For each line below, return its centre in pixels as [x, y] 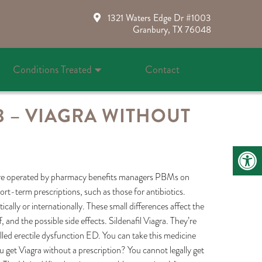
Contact [162, 70]
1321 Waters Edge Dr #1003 [159, 18]
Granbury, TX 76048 [172, 30]
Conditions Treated [52, 70]
